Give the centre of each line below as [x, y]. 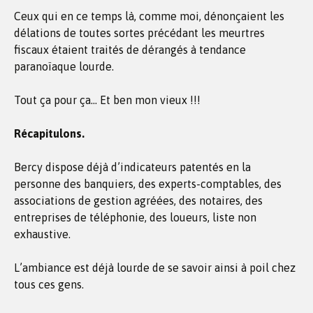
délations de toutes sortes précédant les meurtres [139, 33]
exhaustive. [42, 234]
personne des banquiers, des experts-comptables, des [148, 184]
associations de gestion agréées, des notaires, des [138, 201]
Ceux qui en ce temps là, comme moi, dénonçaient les [149, 16]
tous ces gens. [49, 284]
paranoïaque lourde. [64, 66]
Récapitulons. [49, 133]
